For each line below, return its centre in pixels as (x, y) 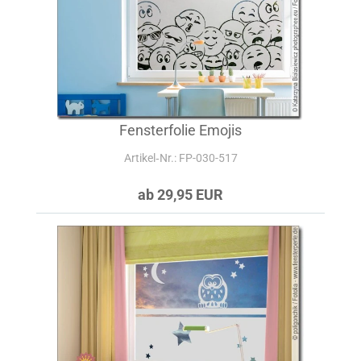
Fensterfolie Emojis (180, 130)
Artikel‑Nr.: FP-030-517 (180, 158)
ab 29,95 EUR (180, 195)
